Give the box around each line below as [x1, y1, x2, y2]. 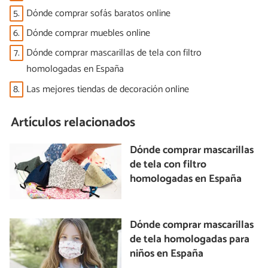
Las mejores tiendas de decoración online [26, 81, 189, 98]
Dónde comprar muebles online [26, 25, 150, 42]
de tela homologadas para [130, 231, 250, 249]
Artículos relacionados [11, 112, 136, 134]
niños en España [130, 245, 204, 263]
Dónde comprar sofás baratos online [26, 5, 170, 22]
